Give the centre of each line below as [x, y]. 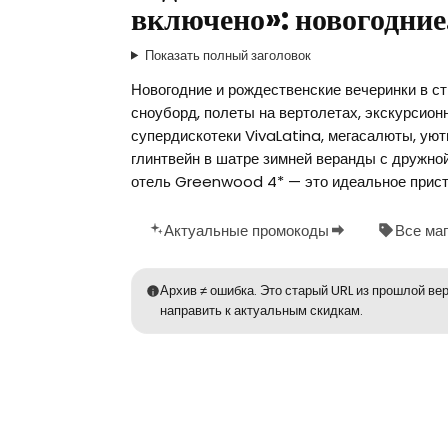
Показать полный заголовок [227, 55]
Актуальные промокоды [246, 230]
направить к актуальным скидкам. [261, 310]
